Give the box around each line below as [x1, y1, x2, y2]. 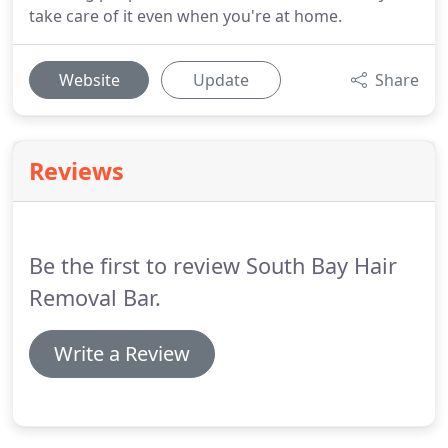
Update [193, 69, 249, 91]
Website [58, 69, 120, 91]
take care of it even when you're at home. [29, 5, 342, 27]
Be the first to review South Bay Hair [29, 251, 397, 280]
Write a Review [54, 340, 190, 367]
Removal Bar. [29, 283, 161, 312]
